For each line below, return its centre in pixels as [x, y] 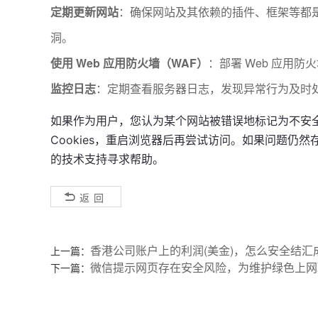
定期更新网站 [84, 12]
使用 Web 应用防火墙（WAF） [129, 63]
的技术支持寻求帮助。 [107, 159]
